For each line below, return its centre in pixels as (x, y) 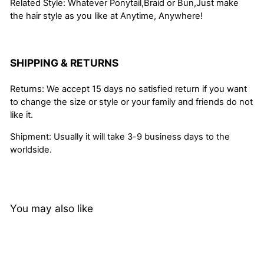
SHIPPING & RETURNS (64, 63)
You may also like (52, 209)
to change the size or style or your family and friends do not (131, 102)
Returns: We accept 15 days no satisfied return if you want (128, 89)
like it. (22, 115)
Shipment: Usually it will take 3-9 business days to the (120, 137)
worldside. (31, 150)
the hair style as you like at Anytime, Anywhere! (106, 16)
